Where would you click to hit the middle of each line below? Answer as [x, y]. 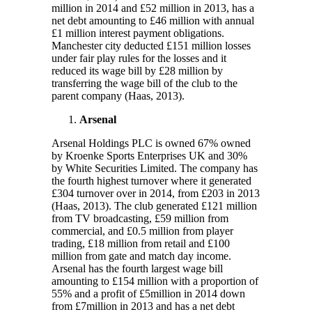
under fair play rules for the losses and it [139, 58]
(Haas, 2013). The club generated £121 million [154, 205]
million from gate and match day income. [141, 256]
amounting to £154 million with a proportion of [155, 281]
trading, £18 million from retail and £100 [141, 243]
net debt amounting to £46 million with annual [153, 20]
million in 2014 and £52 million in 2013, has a [153, 8]
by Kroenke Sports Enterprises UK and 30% [149, 155]
